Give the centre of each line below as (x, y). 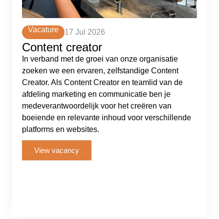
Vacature (43, 30)
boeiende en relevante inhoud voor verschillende (107, 118)
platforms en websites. (61, 129)
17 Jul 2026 (85, 32)
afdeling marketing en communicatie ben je (96, 94)
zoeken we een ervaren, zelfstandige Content (100, 71)
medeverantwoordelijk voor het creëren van (97, 106)
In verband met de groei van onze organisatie (100, 59)
